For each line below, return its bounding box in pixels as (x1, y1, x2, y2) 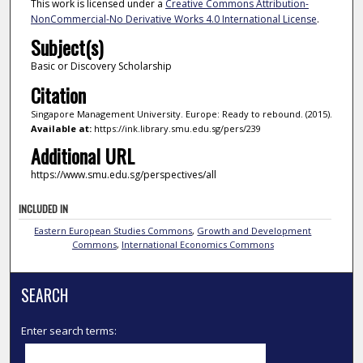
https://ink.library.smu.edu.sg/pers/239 (91, 122, 261, 135)
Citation (30, 79, 86, 109)
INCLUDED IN (19, 201, 69, 216)
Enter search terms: (21, 322, 117, 338)
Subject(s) (30, 32, 103, 62)
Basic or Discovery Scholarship (30, 59, 172, 74)
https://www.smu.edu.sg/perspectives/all (30, 168, 216, 182)
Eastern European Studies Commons (34, 224, 193, 237)
